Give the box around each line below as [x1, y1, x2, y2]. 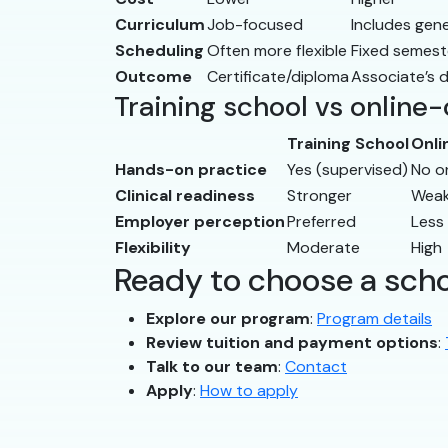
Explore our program [146, 308, 310, 330]
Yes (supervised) [287, 159, 408, 181]
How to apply [200, 380, 298, 402]
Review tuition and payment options [146, 332, 438, 354]
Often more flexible [207, 40, 347, 62]
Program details [317, 308, 432, 330]
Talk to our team [146, 356, 278, 378]
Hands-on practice [115, 159, 267, 181]
